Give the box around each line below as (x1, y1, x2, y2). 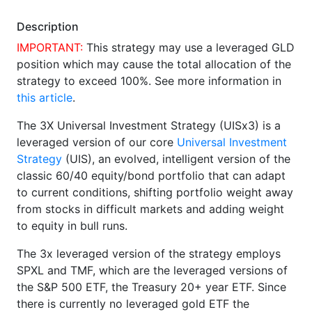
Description (17, 19, 79, 33)
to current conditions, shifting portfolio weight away (17, 185, 293, 199)
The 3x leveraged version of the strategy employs (17, 247, 281, 260)
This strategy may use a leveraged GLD (83, 40, 295, 54)
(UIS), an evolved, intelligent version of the (62, 152, 290, 166)
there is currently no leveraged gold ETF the (17, 297, 249, 311)
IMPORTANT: (17, 40, 83, 54)
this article (17, 91, 72, 104)
